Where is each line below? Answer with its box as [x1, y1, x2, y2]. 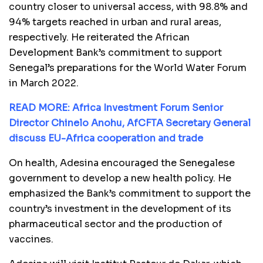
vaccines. [9, 232, 53, 245]
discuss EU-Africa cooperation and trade [9, 131, 203, 144]
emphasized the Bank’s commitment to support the [9, 187, 251, 200]
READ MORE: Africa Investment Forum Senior [9, 101, 223, 114]
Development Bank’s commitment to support [9, 46, 222, 59]
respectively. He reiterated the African [9, 31, 190, 43]
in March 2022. [9, 76, 79, 89]
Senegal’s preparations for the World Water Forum [9, 61, 247, 74]
